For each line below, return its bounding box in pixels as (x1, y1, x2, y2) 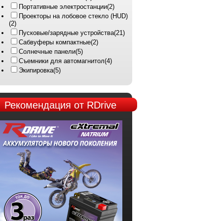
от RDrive (71, 100, 116, 110)
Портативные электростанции (18, 3, 107, 10)
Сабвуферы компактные (18, 38, 91, 46)
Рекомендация (4, 100, 71, 110)
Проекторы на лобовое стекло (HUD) (18, 12, 128, 20)
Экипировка (18, 67, 53, 74)
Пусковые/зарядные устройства (18, 29, 114, 37)
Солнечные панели (18, 48, 75, 55)
